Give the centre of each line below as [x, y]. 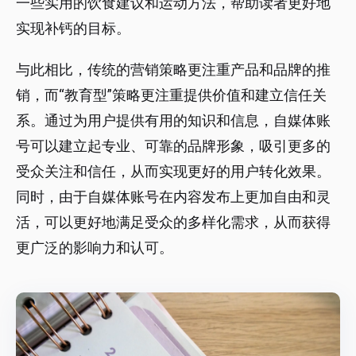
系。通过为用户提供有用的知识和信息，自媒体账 [173, 121]
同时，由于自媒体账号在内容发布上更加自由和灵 [173, 197]
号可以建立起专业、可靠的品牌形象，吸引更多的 [173, 146]
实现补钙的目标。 [73, 29]
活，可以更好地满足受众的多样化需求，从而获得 [173, 222]
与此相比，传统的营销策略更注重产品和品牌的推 [173, 70]
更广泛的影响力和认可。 [95, 248]
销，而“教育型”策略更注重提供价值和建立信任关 [171, 95]
